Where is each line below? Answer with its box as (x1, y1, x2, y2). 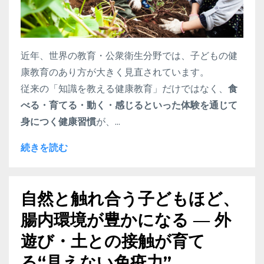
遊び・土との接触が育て (21, 231, 205, 252)
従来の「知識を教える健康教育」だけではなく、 (21, 82, 228, 95)
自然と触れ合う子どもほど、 (21, 189, 239, 209)
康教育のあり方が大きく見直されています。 (21, 65, 209, 79)
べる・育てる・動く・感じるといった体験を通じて (21, 98, 237, 112)
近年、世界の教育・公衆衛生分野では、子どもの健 (21, 49, 237, 62)
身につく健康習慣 (21, 115, 96, 128)
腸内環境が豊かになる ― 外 (21, 210, 231, 230)
